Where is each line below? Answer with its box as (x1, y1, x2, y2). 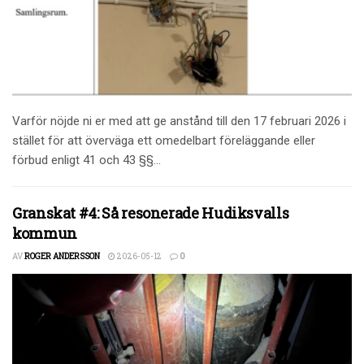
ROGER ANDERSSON (24, 250, 100, 262)
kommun (12, 223, 77, 243)
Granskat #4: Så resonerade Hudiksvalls (12, 202, 289, 223)
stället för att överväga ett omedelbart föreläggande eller (12, 132, 315, 148)
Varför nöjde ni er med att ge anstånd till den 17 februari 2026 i (12, 113, 346, 128)
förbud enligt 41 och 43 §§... (12, 152, 161, 167)
